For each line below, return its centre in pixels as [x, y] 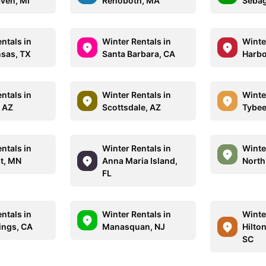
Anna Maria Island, [140, 161]
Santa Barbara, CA [139, 54]
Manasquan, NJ [134, 227]
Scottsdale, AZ [132, 107]
